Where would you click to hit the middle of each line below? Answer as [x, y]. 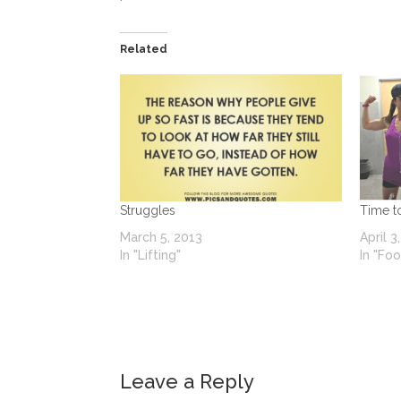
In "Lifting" [151, 255]
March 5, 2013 [162, 237]
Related [144, 49]
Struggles [148, 210]
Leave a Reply [188, 381]
